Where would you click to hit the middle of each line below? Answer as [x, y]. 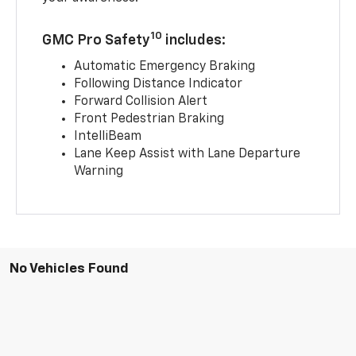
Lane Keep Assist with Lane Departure [188, 154]
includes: [194, 40]
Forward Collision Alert [141, 101]
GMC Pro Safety [97, 40]
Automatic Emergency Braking [165, 66]
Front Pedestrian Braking [149, 119]
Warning [99, 171]
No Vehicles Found [69, 269]
